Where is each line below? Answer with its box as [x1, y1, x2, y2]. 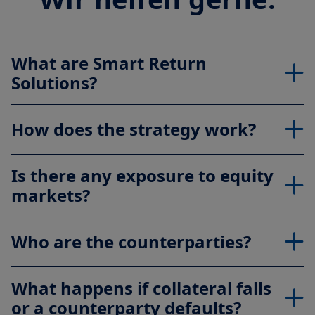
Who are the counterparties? [11, 229, 251, 253]
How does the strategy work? [11, 117, 256, 141]
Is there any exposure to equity [11, 163, 274, 187]
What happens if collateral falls [11, 276, 271, 300]
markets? [11, 183, 90, 207]
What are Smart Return [11, 51, 207, 75]
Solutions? [11, 70, 97, 94]
